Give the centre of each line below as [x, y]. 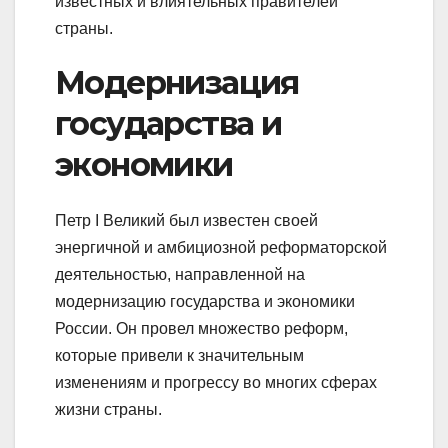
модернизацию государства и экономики [205, 302]
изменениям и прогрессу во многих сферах [216, 383]
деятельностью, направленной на [180, 275]
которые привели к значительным [179, 356]
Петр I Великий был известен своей [186, 221]
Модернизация [177, 82]
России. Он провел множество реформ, [201, 329]
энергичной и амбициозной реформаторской [221, 248]
